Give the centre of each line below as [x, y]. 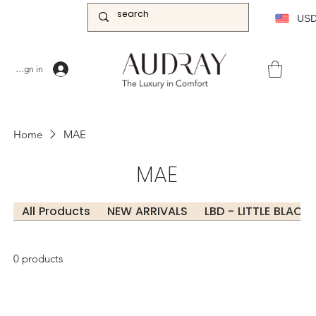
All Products [56, 211]
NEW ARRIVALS [147, 211]
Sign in [30, 69]
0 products [38, 258]
